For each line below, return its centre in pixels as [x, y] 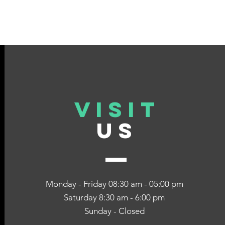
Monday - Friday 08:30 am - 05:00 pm [114, 184]
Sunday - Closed [114, 211]
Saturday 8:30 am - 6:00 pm [115, 197]
